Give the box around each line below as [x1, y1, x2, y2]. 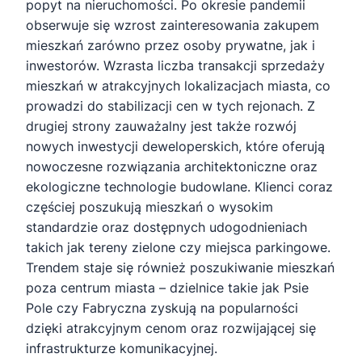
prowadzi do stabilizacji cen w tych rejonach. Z [26, 98, 315, 114]
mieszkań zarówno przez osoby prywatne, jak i [26, 37, 315, 53]
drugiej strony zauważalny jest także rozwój [26, 118, 297, 134]
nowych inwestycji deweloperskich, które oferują [26, 138, 325, 154]
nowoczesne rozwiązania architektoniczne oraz [26, 158, 318, 175]
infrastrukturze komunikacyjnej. [26, 340, 217, 356]
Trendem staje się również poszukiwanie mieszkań [26, 259, 335, 276]
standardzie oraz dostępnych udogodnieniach [26, 219, 307, 235]
